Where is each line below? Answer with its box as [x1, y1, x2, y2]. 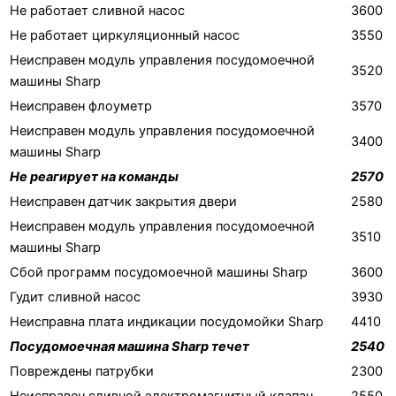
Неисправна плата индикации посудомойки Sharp [10, 313, 324, 330]
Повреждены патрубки [10, 362, 154, 379]
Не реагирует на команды [10, 168, 179, 185]
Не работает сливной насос [10, 2, 185, 19]
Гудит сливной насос [10, 288, 141, 305]
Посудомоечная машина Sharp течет [10, 338, 249, 354]
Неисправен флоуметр [10, 97, 152, 114]
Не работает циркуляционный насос [10, 27, 240, 43]
